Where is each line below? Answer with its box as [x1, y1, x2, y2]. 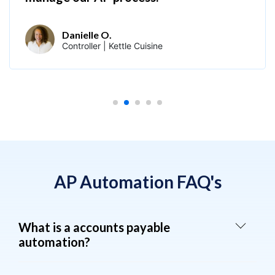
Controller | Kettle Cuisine [62, 40, 163, 51]
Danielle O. [62, 28, 112, 41]
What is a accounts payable [18, 219, 170, 234]
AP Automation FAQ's [53, 171, 222, 192]
